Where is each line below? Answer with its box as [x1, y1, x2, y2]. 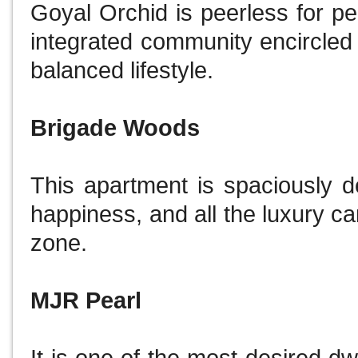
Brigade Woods [30, 115, 201, 141]
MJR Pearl [30, 288, 149, 314]
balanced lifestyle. [30, 58, 221, 84]
